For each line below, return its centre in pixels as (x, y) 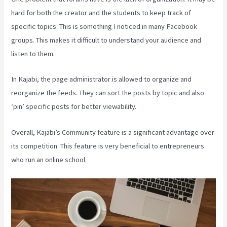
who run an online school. (49, 159)
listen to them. (33, 53)
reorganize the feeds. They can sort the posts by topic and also (108, 93)
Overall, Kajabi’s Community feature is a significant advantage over (113, 132)
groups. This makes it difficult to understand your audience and (106, 40)
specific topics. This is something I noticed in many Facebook (104, 26)
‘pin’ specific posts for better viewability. (74, 107)
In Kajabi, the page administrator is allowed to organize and (102, 79)
